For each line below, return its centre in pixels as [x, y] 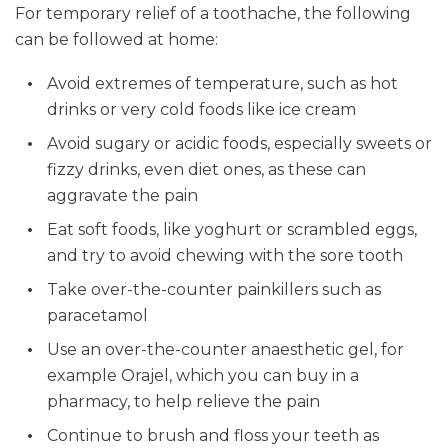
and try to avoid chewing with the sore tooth [225, 255]
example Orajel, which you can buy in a [203, 375]
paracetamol [97, 315]
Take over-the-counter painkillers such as [214, 289]
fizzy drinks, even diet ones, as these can [206, 169]
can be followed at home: [116, 39]
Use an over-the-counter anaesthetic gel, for [225, 349]
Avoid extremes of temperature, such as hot [222, 83]
